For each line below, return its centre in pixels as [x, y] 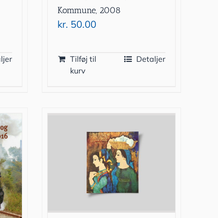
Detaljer [151, 59]
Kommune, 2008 [89, 10]
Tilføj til [83, 59]
